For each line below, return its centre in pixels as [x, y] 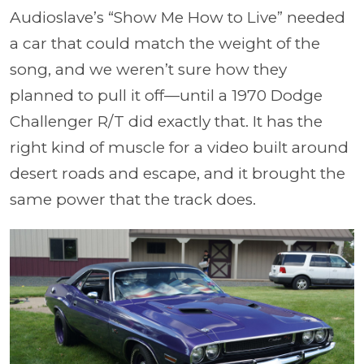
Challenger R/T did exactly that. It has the [166, 121]
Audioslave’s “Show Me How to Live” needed [178, 17]
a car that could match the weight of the [165, 43]
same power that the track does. [133, 199]
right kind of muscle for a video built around [179, 147]
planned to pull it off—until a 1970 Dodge [166, 95]
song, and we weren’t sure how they [148, 69]
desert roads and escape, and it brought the [178, 173]
